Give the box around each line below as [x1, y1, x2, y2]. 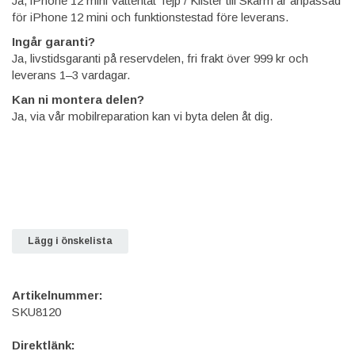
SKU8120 [12, 304, 61, 319]
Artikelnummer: [12, 288, 103, 302]
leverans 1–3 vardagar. [12, 67, 130, 82]
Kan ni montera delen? [12, 92, 144, 106]
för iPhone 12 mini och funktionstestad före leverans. [12, 10, 288, 24]
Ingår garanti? [12, 34, 95, 48]
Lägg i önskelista [28, 235, 113, 246]
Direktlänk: [12, 338, 75, 352]
